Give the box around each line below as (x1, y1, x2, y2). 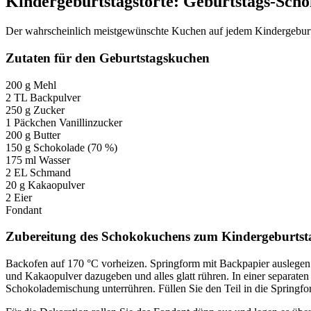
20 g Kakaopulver (6, 178, 85, 191)
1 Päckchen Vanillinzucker (6, 116, 122, 128)
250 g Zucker (6, 103, 65, 116)
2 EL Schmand (6, 166, 71, 178)
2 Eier (6, 191, 32, 203)
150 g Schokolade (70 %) (6, 141, 117, 153)
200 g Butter (6, 128, 60, 141)
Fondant (6, 203, 42, 216)
